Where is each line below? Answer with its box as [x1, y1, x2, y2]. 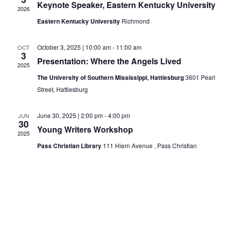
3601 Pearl [185, 73, 215, 81]
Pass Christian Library [37, 141, 103, 150]
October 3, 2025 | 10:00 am [37, 43, 111, 51]
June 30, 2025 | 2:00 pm [37, 111, 103, 120]
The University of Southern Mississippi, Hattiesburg [37, 73, 185, 82]
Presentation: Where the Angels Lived [37, 55, 181, 67]
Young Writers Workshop [37, 124, 133, 135]
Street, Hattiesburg [37, 85, 88, 93]
